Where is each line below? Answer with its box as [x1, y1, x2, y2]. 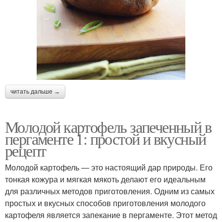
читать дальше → [10, 88, 60, 95]
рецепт [5, 139, 46, 161]
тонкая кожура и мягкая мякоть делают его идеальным [5, 173, 206, 185]
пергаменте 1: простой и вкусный [5, 127, 206, 149]
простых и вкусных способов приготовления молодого [5, 197, 206, 209]
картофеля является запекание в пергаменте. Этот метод [5, 209, 217, 221]
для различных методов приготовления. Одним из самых [5, 185, 215, 197]
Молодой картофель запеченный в [5, 115, 211, 137]
